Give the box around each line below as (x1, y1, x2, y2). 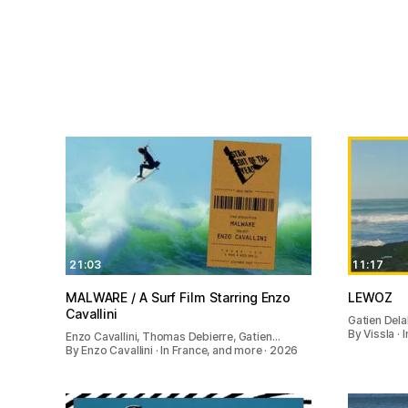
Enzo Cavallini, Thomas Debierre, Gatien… (66, 330, 280, 344)
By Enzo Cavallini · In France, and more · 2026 (66, 343, 299, 358)
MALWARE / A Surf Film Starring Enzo (66, 290, 139, 306)
